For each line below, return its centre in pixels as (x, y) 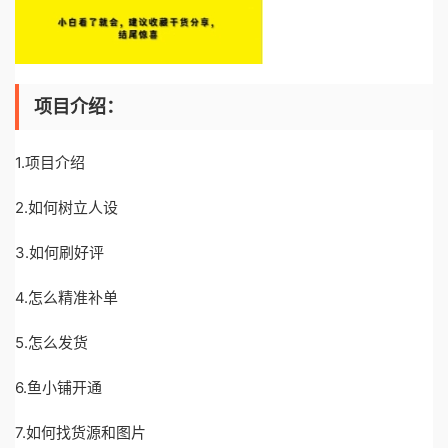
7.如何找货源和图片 (80, 432)
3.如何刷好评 (59, 252)
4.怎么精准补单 (66, 297)
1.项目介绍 (50, 162)
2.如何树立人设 (66, 207)
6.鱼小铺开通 (58, 387)
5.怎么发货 (51, 342)
